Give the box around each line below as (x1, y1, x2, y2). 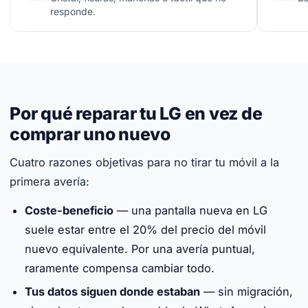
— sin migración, (200, 285, 293, 298)
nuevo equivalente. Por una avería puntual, (25, 242, 255, 256)
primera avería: (10, 175, 89, 188)
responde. (50, 6, 96, 17)
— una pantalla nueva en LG (113, 203, 267, 217)
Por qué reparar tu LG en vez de (10, 103, 263, 124)
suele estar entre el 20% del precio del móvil (25, 223, 266, 236)
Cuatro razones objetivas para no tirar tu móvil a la (10, 155, 279, 169)
